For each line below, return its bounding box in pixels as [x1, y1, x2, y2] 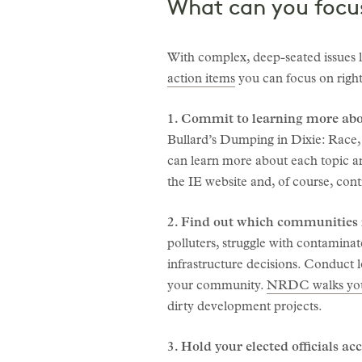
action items [167, 73, 235, 86]
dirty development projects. [167, 301, 322, 314]
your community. [167, 280, 267, 293]
